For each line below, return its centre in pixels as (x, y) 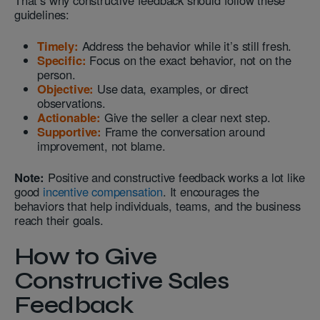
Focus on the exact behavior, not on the (189, 60)
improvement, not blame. (101, 146)
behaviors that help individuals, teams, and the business (157, 206)
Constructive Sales (122, 281)
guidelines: (42, 15)
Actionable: (69, 117)
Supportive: (69, 132)
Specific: (62, 60)
